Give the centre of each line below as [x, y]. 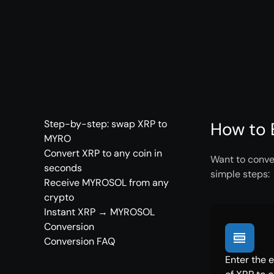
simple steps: [240, 174]
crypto [59, 197]
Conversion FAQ [80, 241]
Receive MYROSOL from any [106, 183]
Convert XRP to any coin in [103, 153]
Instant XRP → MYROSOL [99, 212]
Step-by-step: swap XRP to [106, 124]
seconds [63, 168]
